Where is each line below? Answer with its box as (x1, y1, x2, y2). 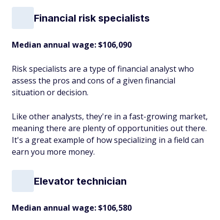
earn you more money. (12, 146, 95, 157)
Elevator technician (34, 175, 127, 187)
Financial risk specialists (34, 12, 150, 24)
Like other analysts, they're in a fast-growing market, (12, 111, 208, 122)
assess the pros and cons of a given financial (12, 75, 175, 86)
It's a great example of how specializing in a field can (12, 135, 204, 145)
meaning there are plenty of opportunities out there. (12, 123, 207, 134)
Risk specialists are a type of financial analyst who (12, 63, 194, 74)
